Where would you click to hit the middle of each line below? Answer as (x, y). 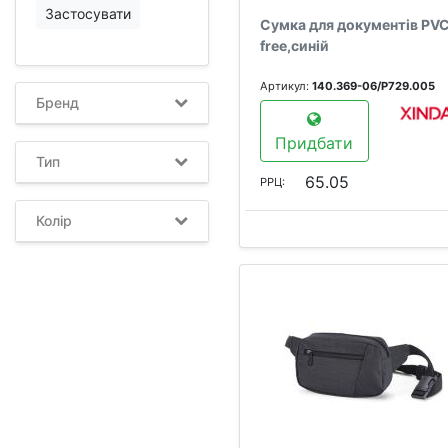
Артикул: (286, 86)
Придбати (314, 143)
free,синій (294, 45)
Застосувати (88, 13)
